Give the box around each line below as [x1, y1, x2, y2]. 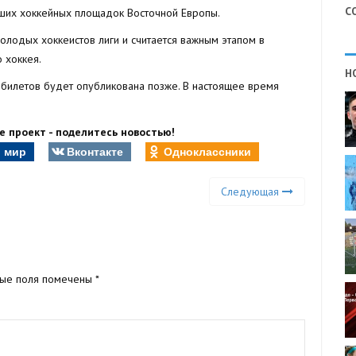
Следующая [221, 184, 282, 199]
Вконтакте [67, 142, 124, 159]
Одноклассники [163, 142, 251, 159]
